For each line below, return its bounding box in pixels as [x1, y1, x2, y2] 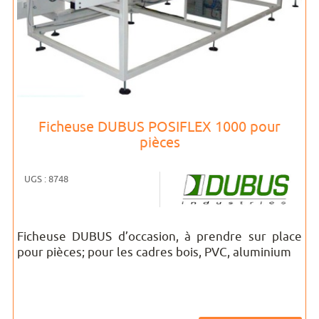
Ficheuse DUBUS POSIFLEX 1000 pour [38, 118, 281, 135]
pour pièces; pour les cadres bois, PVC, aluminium [17, 245, 291, 259]
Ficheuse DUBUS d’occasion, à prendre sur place [17, 229, 302, 244]
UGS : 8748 [23, 174, 68, 184]
